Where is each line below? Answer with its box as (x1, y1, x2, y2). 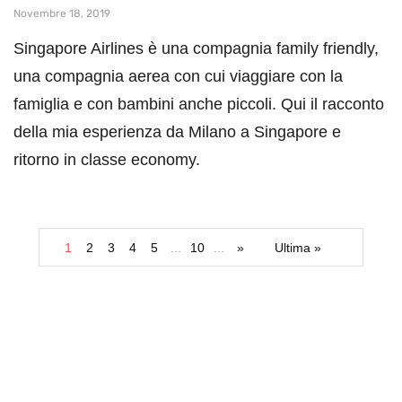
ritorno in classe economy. (13, 151, 200, 170)
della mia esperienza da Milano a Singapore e (13, 123, 341, 142)
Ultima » (275, 240, 321, 256)
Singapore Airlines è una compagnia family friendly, (13, 39, 379, 58)
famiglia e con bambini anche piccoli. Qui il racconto (13, 95, 384, 114)
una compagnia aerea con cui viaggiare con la (13, 67, 343, 86)
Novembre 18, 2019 (13, 7, 110, 21)
